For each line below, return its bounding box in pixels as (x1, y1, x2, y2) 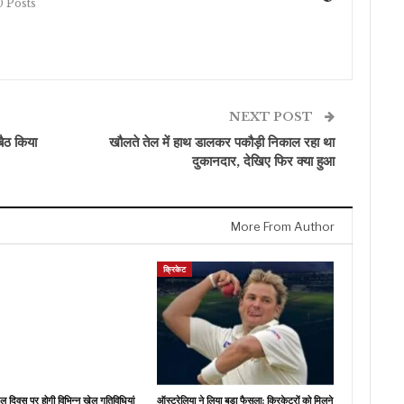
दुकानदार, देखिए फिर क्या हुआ (192, 151, 335, 170)
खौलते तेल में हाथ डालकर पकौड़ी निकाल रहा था (109, 133, 335, 151)
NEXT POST (229, 108, 317, 124)
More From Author (231, 218, 335, 234)
